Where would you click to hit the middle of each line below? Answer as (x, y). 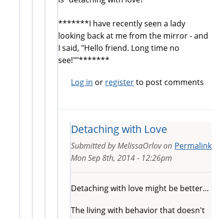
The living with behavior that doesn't (138, 210)
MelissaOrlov (139, 145)
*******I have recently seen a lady (122, 23)
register (120, 82)
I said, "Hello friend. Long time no (119, 48)
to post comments (169, 82)
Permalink (193, 145)
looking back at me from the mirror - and (133, 35)
